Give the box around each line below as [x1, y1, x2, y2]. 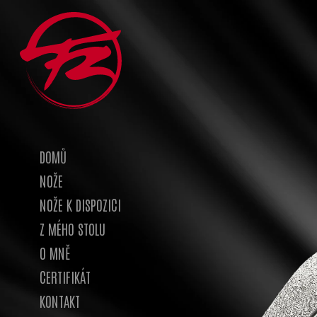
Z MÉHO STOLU [40, 219, 105, 238]
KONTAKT [40, 291, 80, 310]
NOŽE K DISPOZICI [40, 195, 121, 214]
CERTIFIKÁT [40, 267, 91, 286]
